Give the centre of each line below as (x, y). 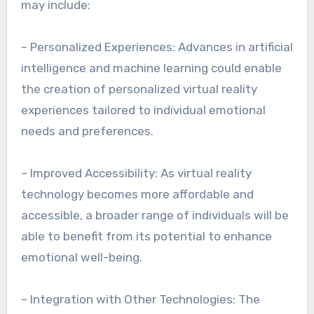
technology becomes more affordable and (137, 194)
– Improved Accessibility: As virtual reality (136, 173)
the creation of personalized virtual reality (139, 89)
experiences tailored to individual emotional (143, 110)
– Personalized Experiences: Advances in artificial (157, 47)
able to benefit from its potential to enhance (146, 236)
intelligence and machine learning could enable (151, 68)
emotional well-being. (81, 257)
